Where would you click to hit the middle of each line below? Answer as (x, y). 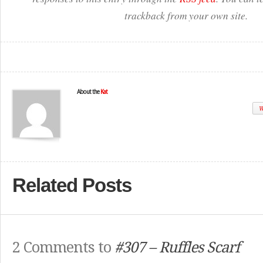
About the (89, 92)
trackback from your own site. (186, 15)
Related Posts (72, 185)
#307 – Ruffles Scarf (177, 247)
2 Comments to (63, 247)
